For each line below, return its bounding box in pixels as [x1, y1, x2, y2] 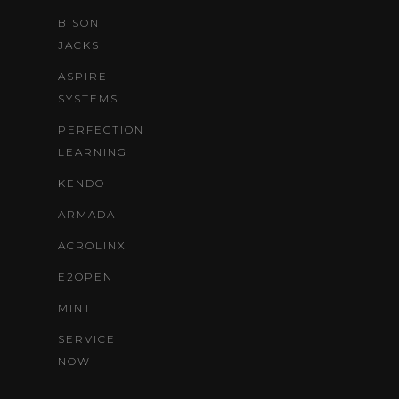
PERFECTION [58, 122, 144, 136]
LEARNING [58, 144, 127, 159]
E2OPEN [58, 269, 113, 283]
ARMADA [58, 207, 116, 221]
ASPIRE [58, 69, 108, 83]
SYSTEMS [58, 91, 118, 105]
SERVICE [58, 331, 116, 346]
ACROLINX [58, 238, 126, 252]
